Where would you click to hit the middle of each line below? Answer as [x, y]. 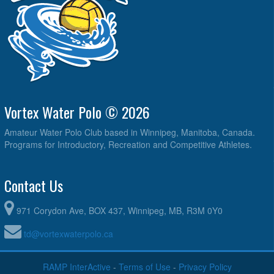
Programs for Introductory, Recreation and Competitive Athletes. [128, 144]
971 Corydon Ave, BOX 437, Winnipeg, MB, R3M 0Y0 [120, 210]
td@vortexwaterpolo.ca [68, 233]
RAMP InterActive [76, 266]
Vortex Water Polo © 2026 [77, 112]
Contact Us [34, 185]
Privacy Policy [205, 266]
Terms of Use [144, 266]
